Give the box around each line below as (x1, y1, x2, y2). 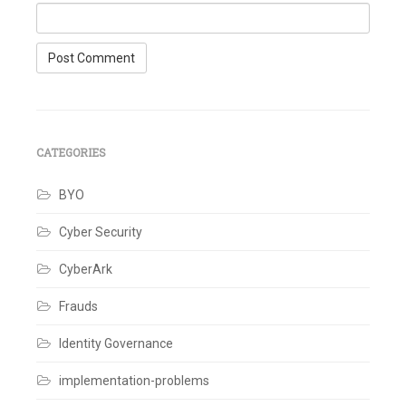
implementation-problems (59, 373, 209, 388)
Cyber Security (59, 225, 142, 239)
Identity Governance (59, 336, 173, 351)
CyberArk (59, 262, 112, 276)
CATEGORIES (36, 145, 106, 159)
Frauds (59, 299, 98, 314)
